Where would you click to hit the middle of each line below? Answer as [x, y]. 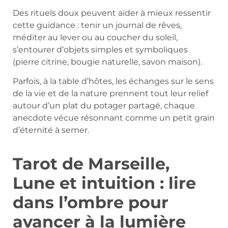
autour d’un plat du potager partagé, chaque [104, 105]
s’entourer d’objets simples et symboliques [100, 49]
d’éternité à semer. [51, 130]
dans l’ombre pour [91, 202]
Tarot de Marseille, [91, 163]
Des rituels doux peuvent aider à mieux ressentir [112, 13]
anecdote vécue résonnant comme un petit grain [114, 118]
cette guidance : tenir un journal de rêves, [97, 25]
